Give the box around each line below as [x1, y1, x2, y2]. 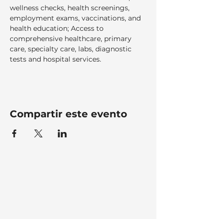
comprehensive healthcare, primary [10, 34, 133, 43]
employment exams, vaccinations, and [10, 14, 143, 22]
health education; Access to [10, 24, 106, 33]
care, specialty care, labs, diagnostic [10, 44, 133, 53]
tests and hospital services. [10, 55, 105, 64]
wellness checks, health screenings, [10, 3, 131, 12]
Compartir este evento [10, 108, 127, 120]
